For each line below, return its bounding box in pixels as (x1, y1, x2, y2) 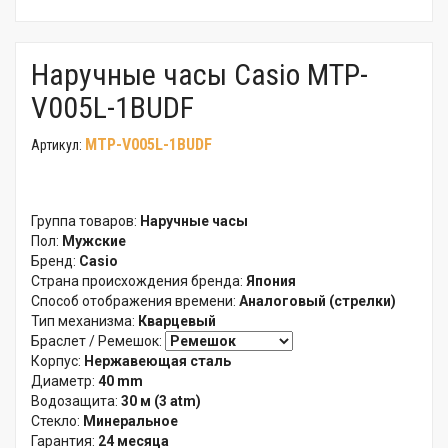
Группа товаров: (31, 213, 140, 229)
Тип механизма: (31, 313, 138, 329)
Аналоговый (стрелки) (239, 293, 396, 309)
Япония (246, 273, 296, 289)
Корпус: (31, 353, 84, 369)
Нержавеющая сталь (84, 353, 231, 369)
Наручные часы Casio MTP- (31, 57, 368, 92)
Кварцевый (138, 313, 216, 329)
